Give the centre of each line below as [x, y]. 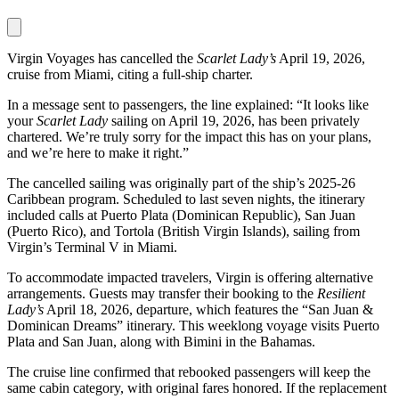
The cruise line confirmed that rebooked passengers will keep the [189, 372]
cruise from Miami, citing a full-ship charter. [130, 74]
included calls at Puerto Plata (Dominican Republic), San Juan [181, 215]
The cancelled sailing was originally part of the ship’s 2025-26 [181, 183]
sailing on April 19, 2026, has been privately [234, 121]
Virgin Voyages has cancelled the [102, 58]
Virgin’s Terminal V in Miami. [92, 247]
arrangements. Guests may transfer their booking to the [162, 293]
